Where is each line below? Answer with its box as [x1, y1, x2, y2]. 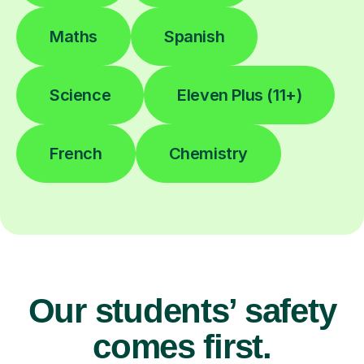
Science [50, 85, 111, 106]
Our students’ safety [28, 292, 336, 331]
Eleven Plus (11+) [177, 85, 302, 106]
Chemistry [168, 144, 249, 164]
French [50, 144, 102, 164]
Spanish [164, 27, 225, 47]
